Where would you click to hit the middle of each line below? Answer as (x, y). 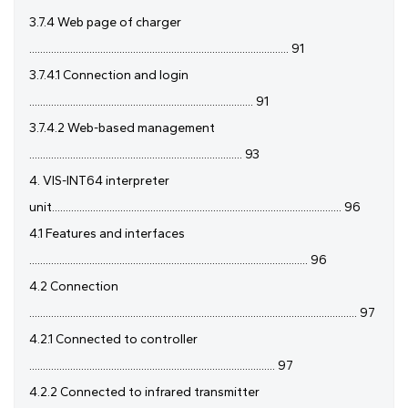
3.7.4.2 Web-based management (122, 128)
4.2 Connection (74, 287)
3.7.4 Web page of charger (105, 23)
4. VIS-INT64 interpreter (99, 181)
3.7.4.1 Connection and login (109, 76)
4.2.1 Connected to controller (113, 340)
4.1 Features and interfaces (107, 234)
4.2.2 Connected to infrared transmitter (144, 393)
